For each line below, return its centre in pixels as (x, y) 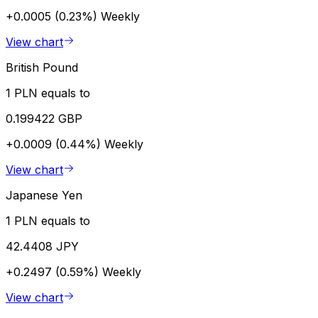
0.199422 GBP (44, 119)
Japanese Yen (44, 196)
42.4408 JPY (42, 247)
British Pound (42, 68)
